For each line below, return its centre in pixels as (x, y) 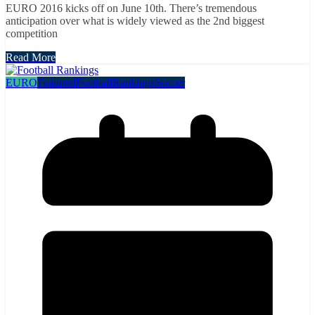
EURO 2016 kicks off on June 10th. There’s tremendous (131, 8)
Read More (31, 57)
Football (94, 82)
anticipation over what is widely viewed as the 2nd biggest (135, 20)
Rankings (134, 82)
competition (32, 33)
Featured (57, 82)
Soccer (170, 82)
